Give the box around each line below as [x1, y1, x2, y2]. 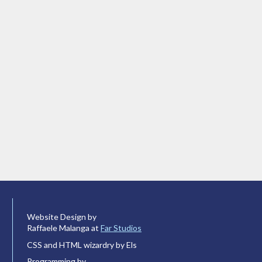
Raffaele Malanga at [27, 222, 101, 233]
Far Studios [101, 222, 142, 233]
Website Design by [27, 211, 96, 222]
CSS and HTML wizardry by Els [27, 239, 137, 250]
